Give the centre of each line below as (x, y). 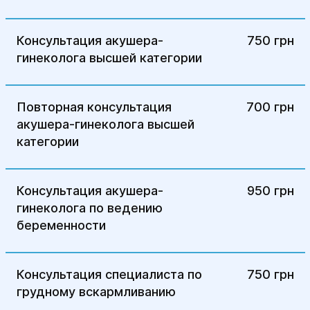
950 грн (270, 191)
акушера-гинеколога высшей (105, 124)
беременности (61, 225)
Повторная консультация (94, 107)
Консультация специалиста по (109, 274)
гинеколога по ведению (89, 208)
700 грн (270, 107)
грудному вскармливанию (96, 292)
